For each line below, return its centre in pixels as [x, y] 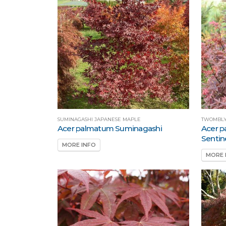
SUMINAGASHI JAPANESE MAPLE [99, 120]
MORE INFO [79, 145]
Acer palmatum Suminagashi [110, 129]
